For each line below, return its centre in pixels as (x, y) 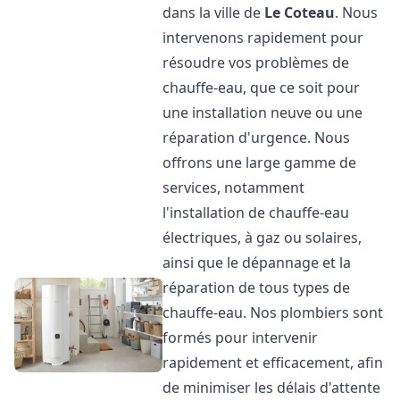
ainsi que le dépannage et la (257, 262)
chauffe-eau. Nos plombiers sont (273, 312)
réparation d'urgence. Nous (257, 137)
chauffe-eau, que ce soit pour (262, 87)
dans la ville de (214, 12)
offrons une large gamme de (260, 162)
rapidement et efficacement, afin (273, 362)
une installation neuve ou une (263, 112)
